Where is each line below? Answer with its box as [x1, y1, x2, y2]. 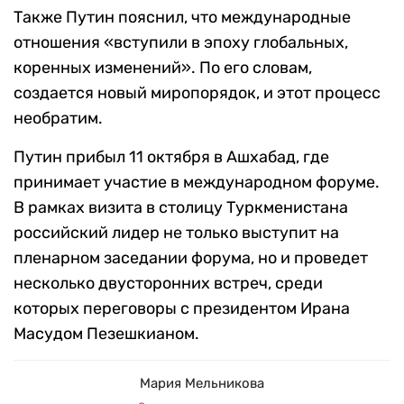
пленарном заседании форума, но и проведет [14, 248, 368, 269]
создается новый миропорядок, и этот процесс [14, 83, 381, 104]
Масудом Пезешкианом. [14, 324, 199, 344]
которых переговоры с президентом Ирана [14, 298, 350, 319]
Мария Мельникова [140, 375, 264, 392]
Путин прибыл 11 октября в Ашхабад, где [14, 147, 329, 168]
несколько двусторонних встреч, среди [14, 273, 323, 294]
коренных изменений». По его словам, [14, 58, 312, 78]
